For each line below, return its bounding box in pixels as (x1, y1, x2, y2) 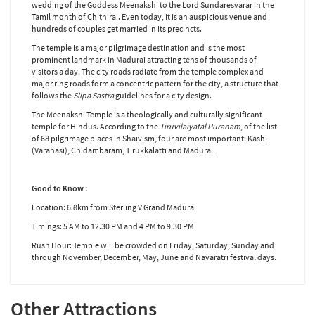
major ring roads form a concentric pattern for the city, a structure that (32, 78, 278, 89)
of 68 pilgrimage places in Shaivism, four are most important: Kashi (32, 133, 267, 144)
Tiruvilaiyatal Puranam (160, 121, 240, 132)
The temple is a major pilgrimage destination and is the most (32, 42, 245, 53)
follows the (32, 90, 73, 101)
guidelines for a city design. (114, 90, 212, 101)
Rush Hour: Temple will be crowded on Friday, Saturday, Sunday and (32, 240, 274, 251)
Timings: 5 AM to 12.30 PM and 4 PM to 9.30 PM (32, 221, 194, 232)
